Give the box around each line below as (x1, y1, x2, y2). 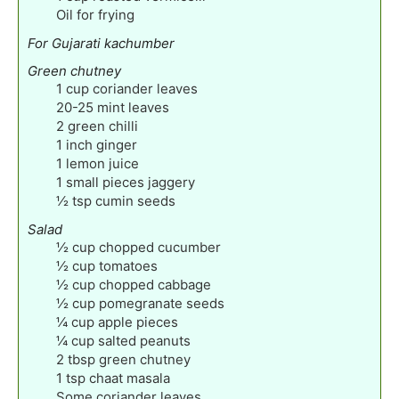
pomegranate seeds (99, 294, 224, 312)
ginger (96, 135, 137, 153)
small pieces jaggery (66, 173, 195, 191)
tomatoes (99, 256, 158, 274)
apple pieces (98, 313, 178, 330)
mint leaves (97, 98, 169, 116)
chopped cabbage (99, 275, 211, 293)
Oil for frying (56, 5, 134, 23)
